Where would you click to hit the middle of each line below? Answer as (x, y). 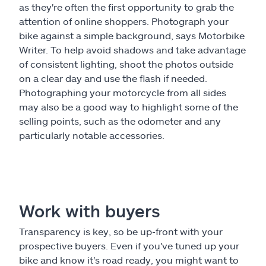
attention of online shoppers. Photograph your (124, 21)
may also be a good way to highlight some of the (129, 106)
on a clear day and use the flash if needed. (113, 78)
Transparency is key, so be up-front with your (121, 231)
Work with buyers (90, 210)
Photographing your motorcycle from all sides (123, 92)
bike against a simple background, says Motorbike (132, 35)
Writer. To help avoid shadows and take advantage (132, 49)
